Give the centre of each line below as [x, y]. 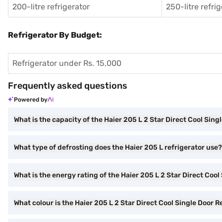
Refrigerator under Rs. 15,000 [67, 63]
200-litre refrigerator [51, 7]
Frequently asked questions [68, 86]
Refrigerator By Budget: [55, 35]
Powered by [31, 100]
